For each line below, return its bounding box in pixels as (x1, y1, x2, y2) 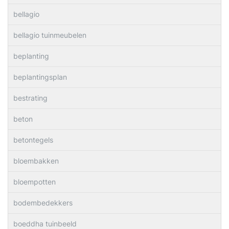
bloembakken (13, 156, 59, 165)
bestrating (13, 94, 48, 102)
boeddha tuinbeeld (13, 219, 77, 228)
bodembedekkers (13, 198, 73, 207)
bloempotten (13, 177, 56, 186)
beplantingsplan (13, 73, 67, 81)
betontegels (13, 135, 53, 144)
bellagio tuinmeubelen (13, 31, 86, 39)
